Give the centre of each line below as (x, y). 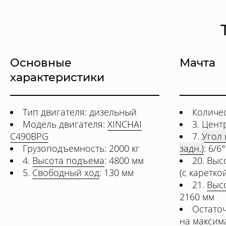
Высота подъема (68, 160)
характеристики (57, 77)
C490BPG (29, 136)
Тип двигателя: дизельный (80, 112)
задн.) (192, 148)
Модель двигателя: (65, 124)
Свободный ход (66, 173)
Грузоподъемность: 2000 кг (81, 148)
